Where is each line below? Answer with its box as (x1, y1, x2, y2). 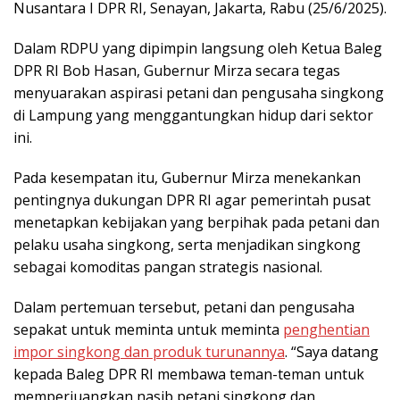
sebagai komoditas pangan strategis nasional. (13, 256, 322, 277)
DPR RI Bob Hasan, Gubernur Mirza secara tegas (13, 60, 340, 80)
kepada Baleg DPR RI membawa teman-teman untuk (13, 363, 364, 384)
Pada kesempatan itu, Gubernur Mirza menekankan (13, 167, 361, 187)
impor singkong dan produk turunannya (13, 341, 285, 362)
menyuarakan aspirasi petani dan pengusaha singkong (13, 82, 384, 103)
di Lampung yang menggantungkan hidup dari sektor (13, 104, 373, 125)
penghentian (283, 319, 370, 339)
